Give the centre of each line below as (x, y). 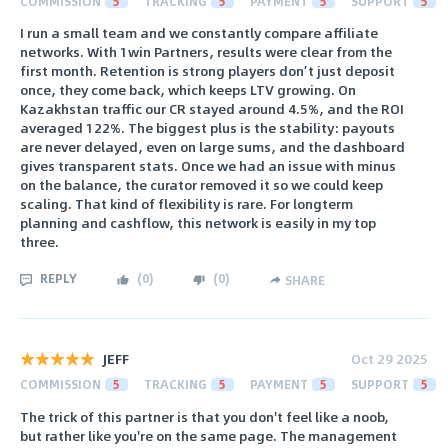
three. (39, 242)
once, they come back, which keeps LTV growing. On (188, 90)
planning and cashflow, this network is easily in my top (198, 223)
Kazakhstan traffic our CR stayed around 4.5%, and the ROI (212, 109)
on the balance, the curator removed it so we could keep (201, 185)
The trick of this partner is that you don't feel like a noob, (204, 416)
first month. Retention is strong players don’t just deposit (207, 71)
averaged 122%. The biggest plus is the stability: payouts (207, 128)
